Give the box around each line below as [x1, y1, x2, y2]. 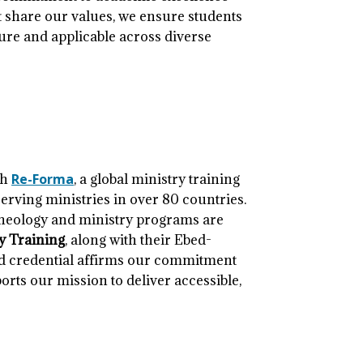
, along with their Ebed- [65, 231, 212, 250]
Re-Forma [11, 170, 75, 189]
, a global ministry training [74, 170, 241, 189]
